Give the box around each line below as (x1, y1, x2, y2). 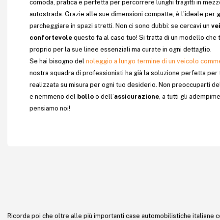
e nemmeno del (29, 93, 77, 100)
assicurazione (114, 93, 159, 100)
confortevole (29, 34, 74, 41)
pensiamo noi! (29, 105, 70, 112)
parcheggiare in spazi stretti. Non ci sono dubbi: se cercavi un (29, 22, 210, 29)
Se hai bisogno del (29, 57, 86, 65)
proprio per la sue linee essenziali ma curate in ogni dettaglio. (29, 46, 212, 53)
